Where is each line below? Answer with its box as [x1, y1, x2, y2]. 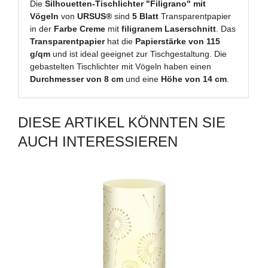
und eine [123, 74, 162, 84]
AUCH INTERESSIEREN [18, 133, 178, 150]
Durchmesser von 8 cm [30, 74, 124, 84]
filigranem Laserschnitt [121, 24, 217, 34]
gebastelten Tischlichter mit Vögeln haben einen [30, 62, 212, 72]
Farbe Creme [54, 24, 106, 34]
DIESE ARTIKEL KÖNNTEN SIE [18, 114, 226, 130]
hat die [105, 36, 136, 47]
